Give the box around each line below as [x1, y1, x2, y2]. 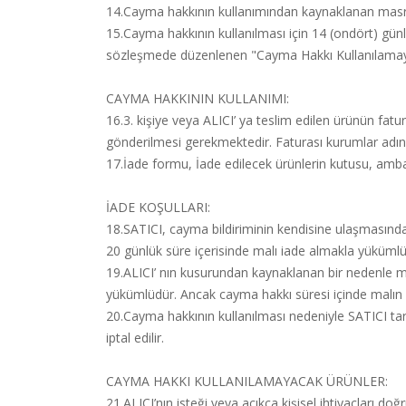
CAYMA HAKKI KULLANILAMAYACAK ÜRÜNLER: [106, 372, 391, 390]
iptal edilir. [106, 329, 164, 346]
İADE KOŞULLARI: [106, 198, 210, 216]
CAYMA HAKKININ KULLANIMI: [106, 90, 293, 107]
